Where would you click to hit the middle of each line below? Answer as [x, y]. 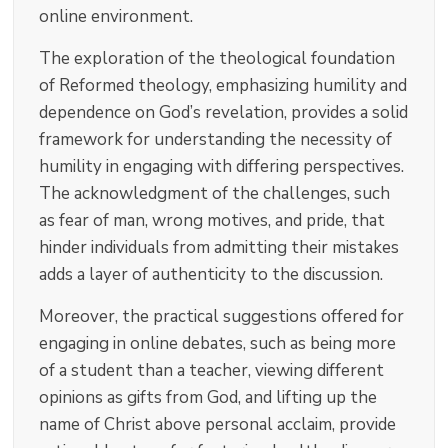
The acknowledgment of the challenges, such [215, 193]
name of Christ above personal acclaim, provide [218, 424]
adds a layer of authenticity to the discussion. [211, 274]
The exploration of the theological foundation [217, 58]
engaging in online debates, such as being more [218, 343]
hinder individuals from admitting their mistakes [219, 247]
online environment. [116, 16]
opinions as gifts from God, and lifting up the [208, 397]
